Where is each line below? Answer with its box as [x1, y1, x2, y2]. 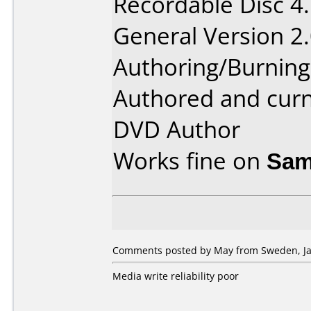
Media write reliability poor [112, 269, 239, 283]
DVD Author [113, 114, 240, 145]
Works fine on [113, 145, 267, 176]
